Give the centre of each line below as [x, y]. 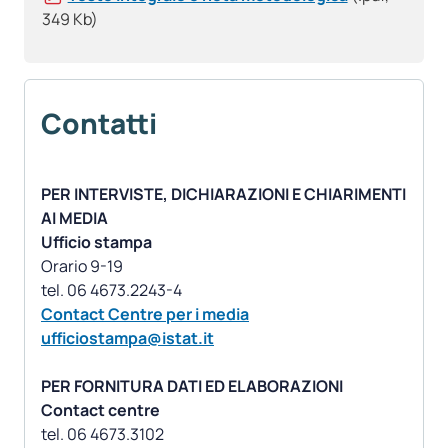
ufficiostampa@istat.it [127, 338]
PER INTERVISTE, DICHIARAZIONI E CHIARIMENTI [223, 194]
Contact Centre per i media [145, 314]
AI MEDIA [74, 218]
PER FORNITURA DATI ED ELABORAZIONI [192, 386]
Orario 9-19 [82, 266]
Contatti [99, 123]
